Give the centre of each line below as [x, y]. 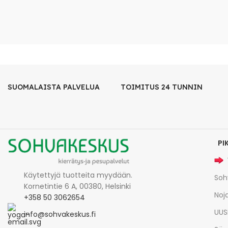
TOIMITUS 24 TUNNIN [162, 87]
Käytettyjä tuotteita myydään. [78, 175]
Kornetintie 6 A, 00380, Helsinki [77, 187]
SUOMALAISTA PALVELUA [54, 87]
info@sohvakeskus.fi [60, 215]
